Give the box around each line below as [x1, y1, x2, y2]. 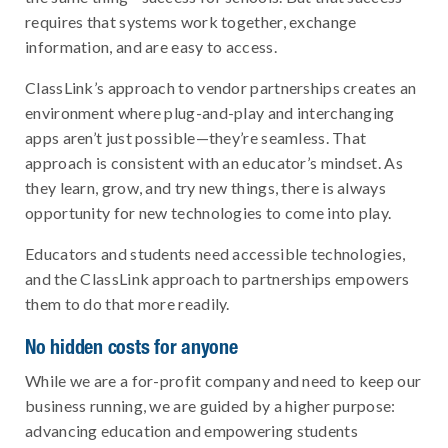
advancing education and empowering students [25, 420, 358, 440]
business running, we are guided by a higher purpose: [25, 395, 396, 415]
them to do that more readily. [25, 293, 230, 313]
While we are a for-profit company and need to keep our [25, 370, 422, 390]
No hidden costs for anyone [25, 334, 238, 358]
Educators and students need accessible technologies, [25, 243, 406, 263]
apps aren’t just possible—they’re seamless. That [25, 127, 367, 147]
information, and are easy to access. [25, 36, 277, 56]
